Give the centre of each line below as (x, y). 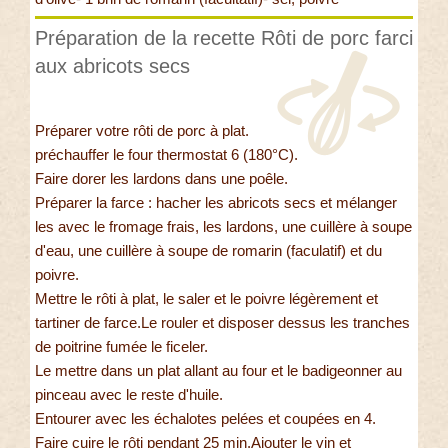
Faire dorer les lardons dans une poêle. (161, 179)
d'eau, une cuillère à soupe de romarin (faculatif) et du (208, 251)
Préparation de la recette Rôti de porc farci (224, 38)
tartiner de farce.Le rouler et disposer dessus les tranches (222, 323)
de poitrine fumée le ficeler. (121, 347)
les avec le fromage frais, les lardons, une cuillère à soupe (223, 227)
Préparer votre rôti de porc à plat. (142, 131)
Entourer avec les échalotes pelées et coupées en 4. (205, 419)
